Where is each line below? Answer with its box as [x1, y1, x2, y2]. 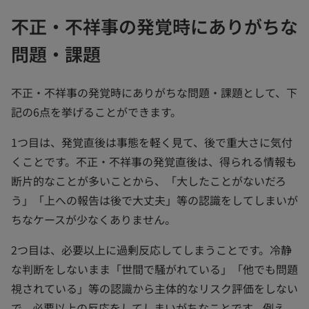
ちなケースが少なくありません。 [11, 210, 176, 228]
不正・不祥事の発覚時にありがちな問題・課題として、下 [11, 83, 297, 101]
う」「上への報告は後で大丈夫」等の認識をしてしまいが [11, 191, 298, 208]
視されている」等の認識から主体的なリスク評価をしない [11, 279, 298, 297]
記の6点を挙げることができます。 [11, 103, 181, 120]
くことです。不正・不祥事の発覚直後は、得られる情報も [11, 152, 297, 170]
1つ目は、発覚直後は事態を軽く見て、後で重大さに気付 [11, 133, 292, 150]
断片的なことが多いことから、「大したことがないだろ [11, 172, 286, 189]
